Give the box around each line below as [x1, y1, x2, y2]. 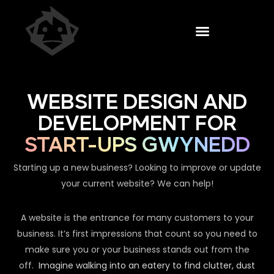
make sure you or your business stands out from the [24, 243, 250, 256]
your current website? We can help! [61, 177, 213, 190]
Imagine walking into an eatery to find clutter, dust [39, 259, 255, 272]
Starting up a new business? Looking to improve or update [13, 161, 261, 174]
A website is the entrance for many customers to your [20, 212, 254, 224]
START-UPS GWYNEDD [24, 136, 250, 156]
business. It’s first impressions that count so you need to [17, 228, 257, 240]
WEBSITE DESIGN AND [27, 93, 247, 113]
